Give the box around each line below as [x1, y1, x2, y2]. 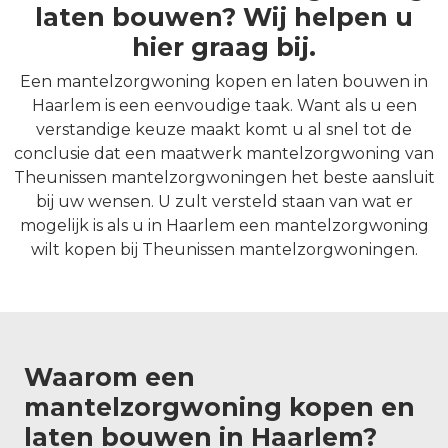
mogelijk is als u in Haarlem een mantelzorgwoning [19, 216, 429, 236]
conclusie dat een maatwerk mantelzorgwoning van [14, 144, 434, 164]
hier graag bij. [132, 32, 316, 63]
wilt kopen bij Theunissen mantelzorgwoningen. [30, 240, 418, 260]
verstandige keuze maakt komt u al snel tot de [36, 120, 412, 140]
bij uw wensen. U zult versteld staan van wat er [35, 192, 413, 212]
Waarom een [24, 362, 195, 393]
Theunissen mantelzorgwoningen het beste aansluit [13, 168, 435, 188]
